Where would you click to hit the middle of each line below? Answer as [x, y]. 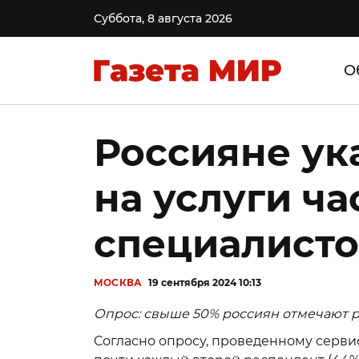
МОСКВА [118, 282]
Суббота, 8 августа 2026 [163, 18]
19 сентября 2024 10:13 [205, 282]
